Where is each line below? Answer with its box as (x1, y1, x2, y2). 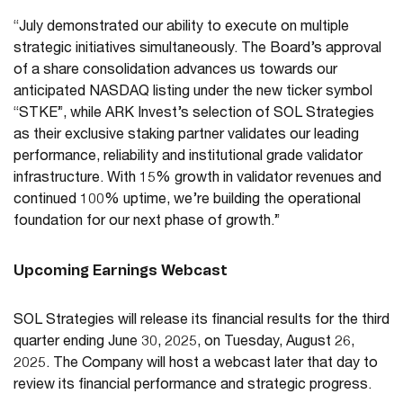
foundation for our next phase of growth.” (13, 215, 280, 230)
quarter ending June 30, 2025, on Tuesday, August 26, (13, 336, 354, 351)
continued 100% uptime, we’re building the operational (13, 193, 361, 209)
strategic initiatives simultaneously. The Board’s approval (13, 42, 381, 58)
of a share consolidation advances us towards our (13, 64, 337, 79)
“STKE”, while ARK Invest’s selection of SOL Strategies (13, 107, 374, 122)
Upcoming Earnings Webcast (13, 264, 228, 279)
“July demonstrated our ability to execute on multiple (13, 21, 349, 36)
